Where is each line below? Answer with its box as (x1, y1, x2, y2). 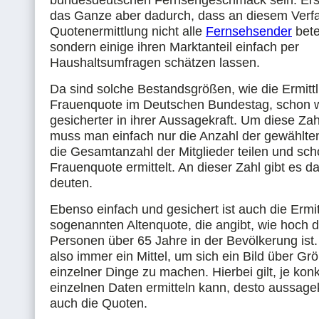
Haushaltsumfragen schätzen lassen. (50, 56, 260, 70)
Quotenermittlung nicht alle (50, 24, 206, 38)
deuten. (50, 176, 93, 190)
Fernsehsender (206, 24, 292, 38)
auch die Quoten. (50, 296, 147, 310)
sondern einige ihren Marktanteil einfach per (50, 40, 299, 54)
